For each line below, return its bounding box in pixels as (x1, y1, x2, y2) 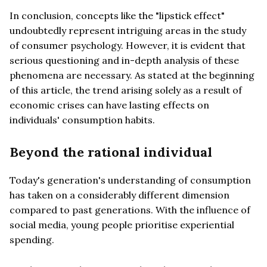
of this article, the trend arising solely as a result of (10, 83, 242, 96)
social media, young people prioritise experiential (10, 218, 234, 231)
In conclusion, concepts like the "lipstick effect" (10, 9, 225, 21)
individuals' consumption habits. (10, 113, 155, 126)
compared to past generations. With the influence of (10, 203, 250, 216)
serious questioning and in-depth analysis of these (10, 54, 239, 66)
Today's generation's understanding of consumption (10, 173, 251, 186)
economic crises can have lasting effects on (10, 98, 209, 111)
